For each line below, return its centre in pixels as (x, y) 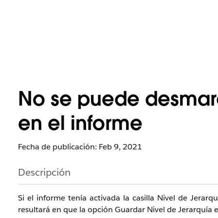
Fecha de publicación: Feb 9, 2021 (80, 147)
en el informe (80, 125)
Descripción (44, 172)
